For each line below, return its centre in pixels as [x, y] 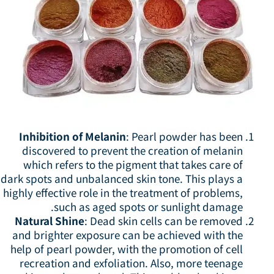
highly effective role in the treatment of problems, [128, 192]
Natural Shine [54, 220]
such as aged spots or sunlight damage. [153, 206]
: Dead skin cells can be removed [168, 220]
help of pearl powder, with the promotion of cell [131, 248]
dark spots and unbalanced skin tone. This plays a [127, 178]
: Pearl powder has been [189, 136]
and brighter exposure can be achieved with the [132, 234]
